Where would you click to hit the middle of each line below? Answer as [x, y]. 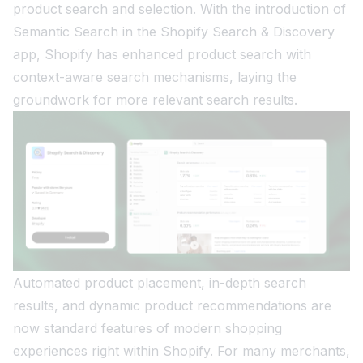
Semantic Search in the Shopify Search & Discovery [174, 32]
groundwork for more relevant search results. [155, 100]
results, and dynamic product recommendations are [172, 306]
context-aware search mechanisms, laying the [155, 77]
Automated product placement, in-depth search [160, 283]
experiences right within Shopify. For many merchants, [181, 351]
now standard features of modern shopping [147, 329]
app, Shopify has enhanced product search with [162, 55]
